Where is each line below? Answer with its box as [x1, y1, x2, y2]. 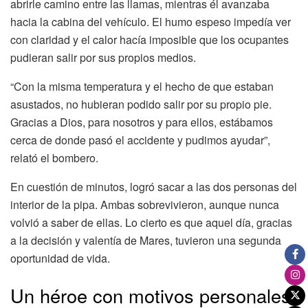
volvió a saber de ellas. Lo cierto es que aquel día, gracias [10, 214, 292, 231]
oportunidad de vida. [10, 250, 110, 267]
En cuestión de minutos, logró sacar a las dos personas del [10, 179, 297, 195]
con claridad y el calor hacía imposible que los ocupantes [10, 32, 289, 48]
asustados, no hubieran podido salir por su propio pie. [10, 96, 272, 113]
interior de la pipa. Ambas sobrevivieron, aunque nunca [10, 197, 279, 213]
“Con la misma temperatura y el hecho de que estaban [10, 78, 274, 95]
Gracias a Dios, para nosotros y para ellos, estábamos [10, 114, 273, 131]
